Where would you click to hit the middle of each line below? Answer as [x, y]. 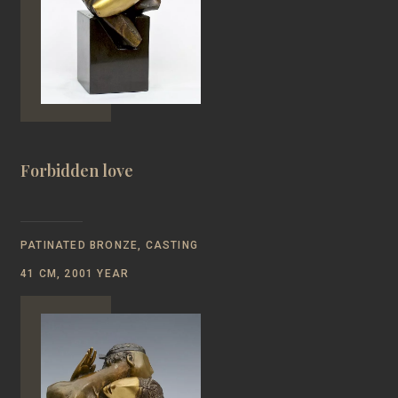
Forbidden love [77, 170]
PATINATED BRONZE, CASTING [109, 245]
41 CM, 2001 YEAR [75, 273]
